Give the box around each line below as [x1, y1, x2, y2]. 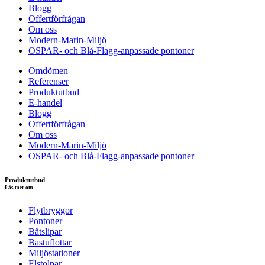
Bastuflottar [28, 237, 72, 247]
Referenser [28, 76, 69, 86]
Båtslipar [28, 226, 62, 237]
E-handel [28, 97, 62, 108]
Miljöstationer [28, 247, 80, 258]
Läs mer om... [5, 184, 37, 190]
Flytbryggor [28, 205, 73, 215]
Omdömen [28, 65, 68, 76]
